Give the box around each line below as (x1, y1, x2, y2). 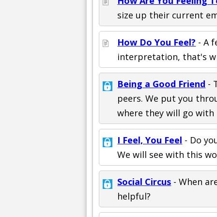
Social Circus (117, 176, 171, 188)
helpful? (117, 190, 151, 202)
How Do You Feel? (117, 36, 196, 48)
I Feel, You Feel (117, 134, 183, 146)
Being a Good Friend (117, 78, 206, 90)
